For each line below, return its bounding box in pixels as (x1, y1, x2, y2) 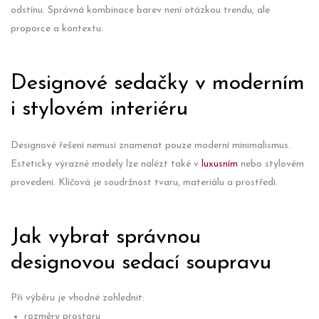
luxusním (202, 159, 238, 169)
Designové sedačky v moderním (11, 73, 305, 95)
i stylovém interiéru (11, 98, 188, 120)
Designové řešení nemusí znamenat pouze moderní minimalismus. (11, 140, 291, 151)
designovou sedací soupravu (11, 252, 271, 274)
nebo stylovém (238, 159, 304, 169)
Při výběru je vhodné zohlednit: (11, 293, 147, 303)
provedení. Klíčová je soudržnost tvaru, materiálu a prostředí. (11, 177, 278, 188)
